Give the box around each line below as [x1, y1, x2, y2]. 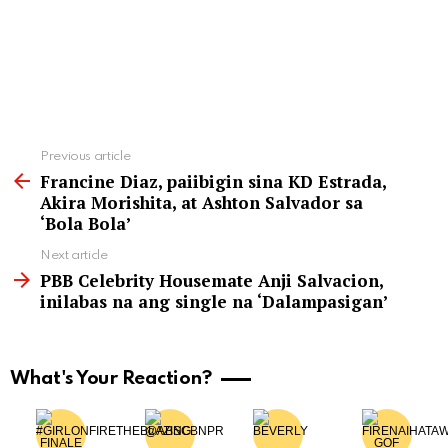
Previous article [40, 149, 131, 163]
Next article [40, 248, 108, 262]
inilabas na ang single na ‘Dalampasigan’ [40, 289, 388, 313]
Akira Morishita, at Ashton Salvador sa [40, 190, 363, 214]
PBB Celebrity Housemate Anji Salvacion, [40, 268, 383, 292]
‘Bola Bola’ [40, 211, 131, 235]
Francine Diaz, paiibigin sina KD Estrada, [40, 169, 386, 193]
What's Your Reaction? [10, 368, 212, 388]
